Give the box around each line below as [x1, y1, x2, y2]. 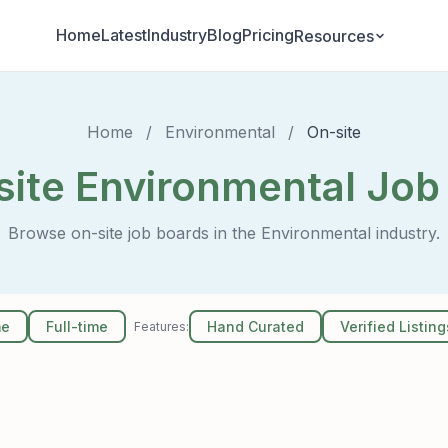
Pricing [242, 25, 294, 45]
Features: [134, 319, 190, 334]
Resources [294, 25, 374, 46]
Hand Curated [207, 318, 305, 335]
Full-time [46, 318, 109, 335]
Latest [101, 25, 147, 45]
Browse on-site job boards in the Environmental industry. [8, 223, 440, 243]
